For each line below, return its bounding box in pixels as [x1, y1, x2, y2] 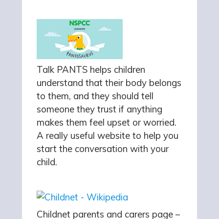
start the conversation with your [37, 143, 169, 155]
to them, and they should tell [37, 90, 153, 102]
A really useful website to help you [37, 130, 178, 142]
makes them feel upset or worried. [37, 116, 179, 129]
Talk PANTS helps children [37, 64, 145, 76]
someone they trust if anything [37, 103, 162, 115]
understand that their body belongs [37, 77, 181, 89]
